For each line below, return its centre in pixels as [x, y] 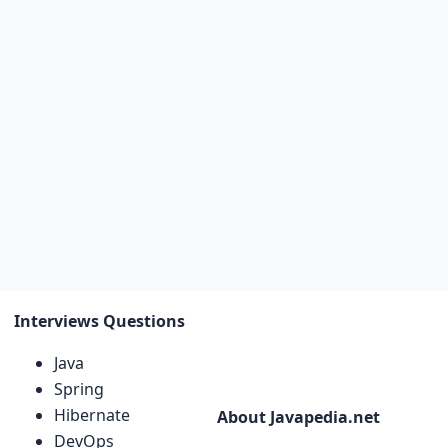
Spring [79, 388]
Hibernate [92, 414]
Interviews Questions [99, 320]
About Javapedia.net [298, 416]
